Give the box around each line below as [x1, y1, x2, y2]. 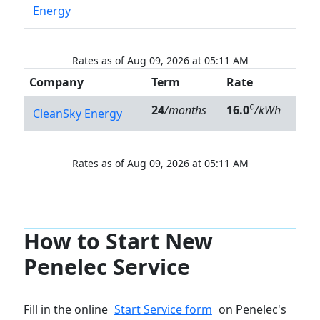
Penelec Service [23, 252, 190, 282]
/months [164, 102, 206, 119]
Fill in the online [23, 301, 111, 318]
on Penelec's [215, 301, 286, 318]
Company [29, 74, 84, 91]
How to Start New [23, 226, 213, 256]
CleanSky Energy [32, 106, 122, 122]
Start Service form [114, 301, 212, 318]
